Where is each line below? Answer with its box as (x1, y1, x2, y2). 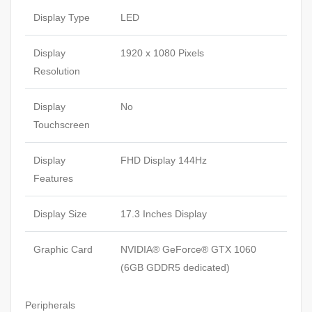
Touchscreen (33, 119, 90, 131)
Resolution (33, 65, 80, 77)
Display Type (33, 12, 90, 24)
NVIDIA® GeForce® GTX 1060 (120, 244, 256, 256)
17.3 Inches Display (120, 208, 207, 220)
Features (33, 173, 73, 185)
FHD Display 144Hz (120, 155, 207, 166)
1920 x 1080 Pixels (120, 47, 204, 59)
